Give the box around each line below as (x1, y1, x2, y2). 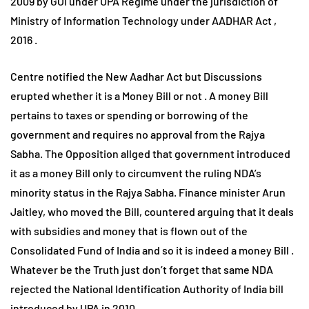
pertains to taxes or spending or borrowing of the (10, 108, 248, 122)
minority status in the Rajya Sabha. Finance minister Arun (10, 186, 286, 199)
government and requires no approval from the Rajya (10, 128, 265, 141)
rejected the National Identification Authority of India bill (10, 282, 283, 296)
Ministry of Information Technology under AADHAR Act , (10, 14, 277, 28)
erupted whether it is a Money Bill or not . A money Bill (10, 89, 268, 103)
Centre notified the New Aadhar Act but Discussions (10, 70, 262, 83)
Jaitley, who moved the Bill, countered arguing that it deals (10, 205, 294, 219)
